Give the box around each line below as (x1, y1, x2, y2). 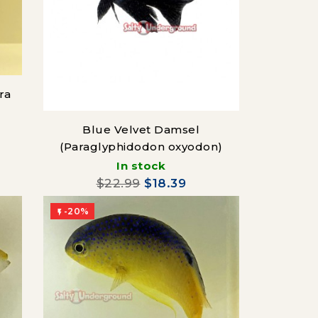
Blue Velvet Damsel (82, 122, 200, 136)
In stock (116, 158, 166, 172)
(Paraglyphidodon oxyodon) (60, 139, 223, 153)
